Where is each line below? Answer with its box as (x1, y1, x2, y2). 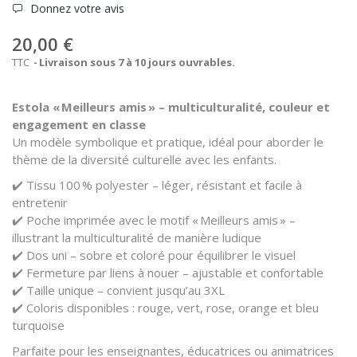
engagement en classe (12, 116, 146, 132)
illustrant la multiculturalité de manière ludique (12, 229, 261, 245)
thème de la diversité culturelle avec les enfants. (12, 151, 277, 167)
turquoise (12, 316, 65, 333)
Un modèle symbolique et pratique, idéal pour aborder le (12, 133, 324, 150)
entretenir (12, 194, 68, 210)
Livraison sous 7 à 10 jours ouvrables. (39, 54, 235, 69)
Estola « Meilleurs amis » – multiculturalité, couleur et (12, 98, 330, 115)
